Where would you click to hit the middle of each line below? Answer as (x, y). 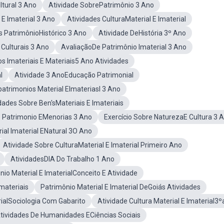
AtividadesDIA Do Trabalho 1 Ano (62, 159)
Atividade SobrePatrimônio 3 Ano (101, 5)
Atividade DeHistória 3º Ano (142, 33)
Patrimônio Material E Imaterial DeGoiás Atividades (120, 187)
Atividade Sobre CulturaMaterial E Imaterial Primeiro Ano (92, 145)
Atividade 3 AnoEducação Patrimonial (74, 75)
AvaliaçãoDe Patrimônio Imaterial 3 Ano (124, 47)
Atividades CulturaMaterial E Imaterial (126, 19)
